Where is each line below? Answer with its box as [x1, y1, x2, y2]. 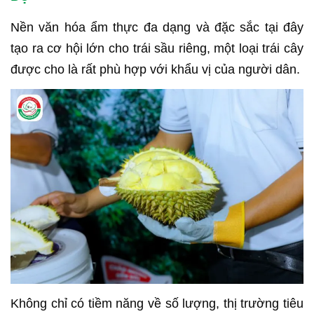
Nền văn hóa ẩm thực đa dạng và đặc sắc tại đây [11, 20, 303, 35]
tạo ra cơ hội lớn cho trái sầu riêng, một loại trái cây [11, 41, 303, 56]
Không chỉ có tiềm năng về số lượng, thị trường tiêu [11, 296, 303, 310]
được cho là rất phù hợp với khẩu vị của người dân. [11, 62, 300, 77]
